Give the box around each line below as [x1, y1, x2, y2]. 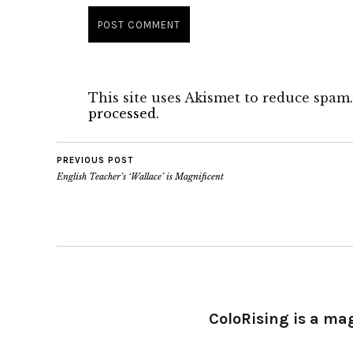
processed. [88, 106, 159, 121]
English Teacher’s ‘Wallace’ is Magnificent [57, 171, 224, 182]
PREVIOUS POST [57, 155, 133, 165]
